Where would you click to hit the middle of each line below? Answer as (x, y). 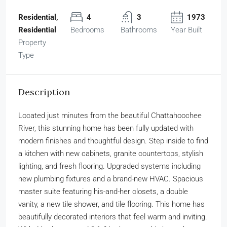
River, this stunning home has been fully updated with (106, 128)
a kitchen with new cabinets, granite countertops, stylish (111, 153)
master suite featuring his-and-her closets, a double (103, 191)
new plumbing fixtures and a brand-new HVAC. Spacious (111, 179)
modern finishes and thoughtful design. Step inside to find (113, 141)
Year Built (186, 30)
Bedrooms (87, 30)
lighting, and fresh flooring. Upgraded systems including (109, 166)
